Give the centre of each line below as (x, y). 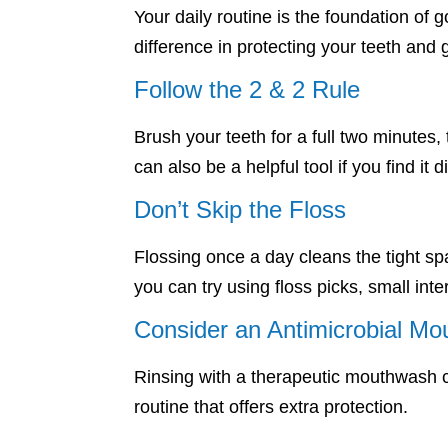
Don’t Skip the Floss (240, 209)
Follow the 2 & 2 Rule (247, 89)
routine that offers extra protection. (271, 407)
